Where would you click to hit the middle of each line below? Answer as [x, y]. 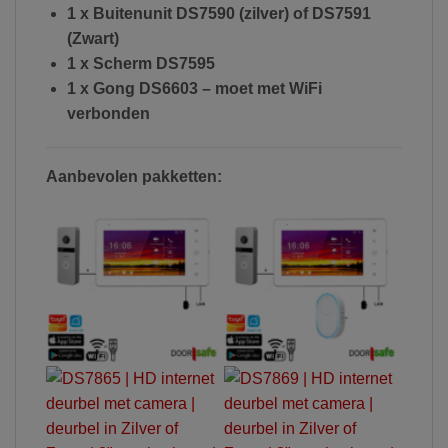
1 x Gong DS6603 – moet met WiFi [194, 88]
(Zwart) [92, 38]
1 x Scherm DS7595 [140, 63]
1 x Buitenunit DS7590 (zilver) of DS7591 [218, 13]
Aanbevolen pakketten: [134, 176]
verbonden [108, 113]
